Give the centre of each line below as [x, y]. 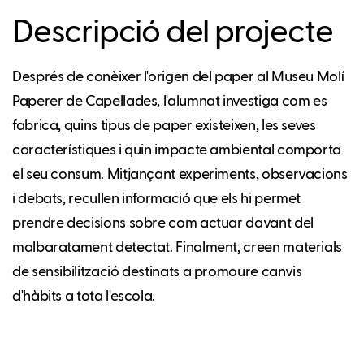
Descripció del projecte [173, 33]
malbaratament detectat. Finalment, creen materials [178, 247]
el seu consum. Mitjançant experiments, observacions [180, 174]
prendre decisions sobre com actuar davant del [163, 223]
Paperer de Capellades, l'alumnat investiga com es [170, 101]
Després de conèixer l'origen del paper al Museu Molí [178, 77]
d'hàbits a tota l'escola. [84, 296]
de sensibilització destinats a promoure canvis [157, 272]
